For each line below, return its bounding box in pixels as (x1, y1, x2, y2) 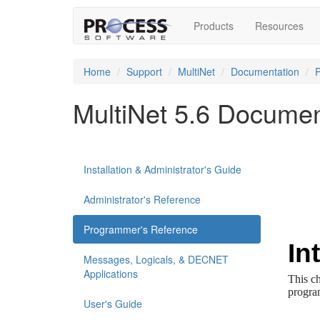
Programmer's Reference (84, 222, 198, 236)
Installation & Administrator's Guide (84, 162, 241, 176)
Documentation (231, 64, 299, 79)
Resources (255, 19, 304, 33)
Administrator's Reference (84, 192, 201, 206)
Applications (84, 266, 138, 281)
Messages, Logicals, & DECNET (84, 252, 229, 266)
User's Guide (84, 296, 142, 311)
